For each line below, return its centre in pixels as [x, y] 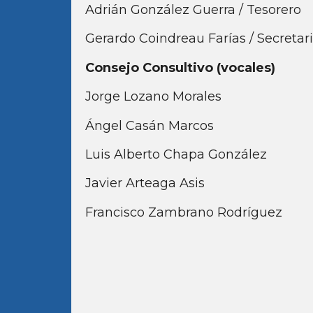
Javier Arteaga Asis [147, 183]
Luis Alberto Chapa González [176, 154]
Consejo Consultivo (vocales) [180, 67]
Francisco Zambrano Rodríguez [184, 212]
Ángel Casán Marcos [150, 125]
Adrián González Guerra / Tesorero [193, 9]
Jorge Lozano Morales [153, 97]
